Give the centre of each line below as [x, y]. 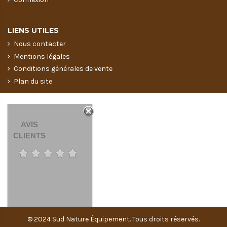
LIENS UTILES [33, 31]
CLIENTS [29, 136]
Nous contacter [40, 44]
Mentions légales [42, 56]
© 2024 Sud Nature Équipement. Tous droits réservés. [113, 219]
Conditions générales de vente [63, 69]
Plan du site [33, 81]
